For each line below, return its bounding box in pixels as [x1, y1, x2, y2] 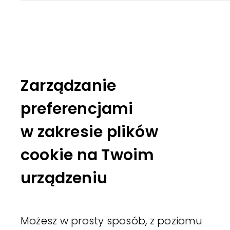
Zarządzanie [21, 74, 117, 97]
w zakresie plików [21, 121, 158, 143]
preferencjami [21, 98, 133, 120]
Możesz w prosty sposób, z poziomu [21, 213, 203, 228]
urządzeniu [21, 167, 107, 189]
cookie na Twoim [21, 144, 155, 166]
